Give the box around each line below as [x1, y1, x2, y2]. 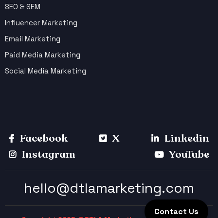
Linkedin [163, 131, 209, 145]
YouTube [167, 147, 209, 162]
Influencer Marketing [5, 18, 77, 27]
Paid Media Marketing [5, 50, 80, 59]
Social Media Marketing [5, 66, 86, 75]
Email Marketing [5, 34, 60, 43]
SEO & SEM [5, 1, 40, 11]
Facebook [18, 131, 68, 145]
